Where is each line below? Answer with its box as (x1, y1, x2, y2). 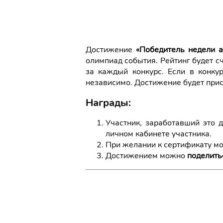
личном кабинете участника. (106, 128, 212, 139)
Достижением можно (106, 150, 187, 161)
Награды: (86, 96, 131, 110)
